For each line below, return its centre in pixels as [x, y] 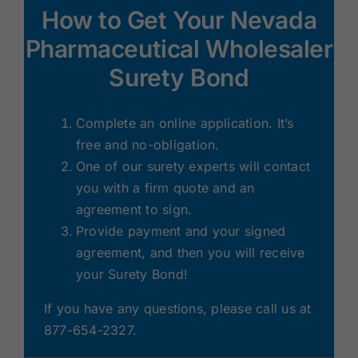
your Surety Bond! [132, 274]
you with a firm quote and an [165, 187]
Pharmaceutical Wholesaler [179, 48]
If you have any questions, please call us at [177, 308]
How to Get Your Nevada [179, 20]
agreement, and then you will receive [190, 252]
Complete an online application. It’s [185, 123]
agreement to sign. [134, 209]
